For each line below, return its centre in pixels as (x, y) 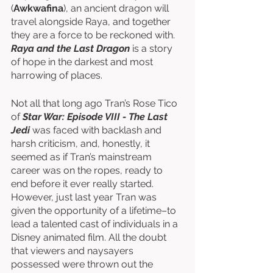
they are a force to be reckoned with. (94, 35)
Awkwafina (38, 8)
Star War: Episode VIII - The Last (96, 117)
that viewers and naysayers (73, 251)
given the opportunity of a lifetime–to (95, 211)
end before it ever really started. (83, 184)
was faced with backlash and (97, 130)
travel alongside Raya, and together (92, 22)
